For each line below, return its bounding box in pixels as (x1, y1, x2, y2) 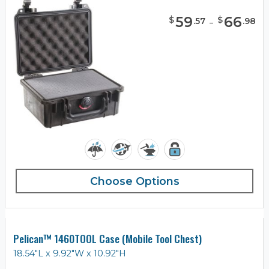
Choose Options (89, 175, 180, 188)
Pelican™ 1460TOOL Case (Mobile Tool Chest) (13, 231, 202, 247)
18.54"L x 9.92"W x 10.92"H (13, 248, 126, 259)
